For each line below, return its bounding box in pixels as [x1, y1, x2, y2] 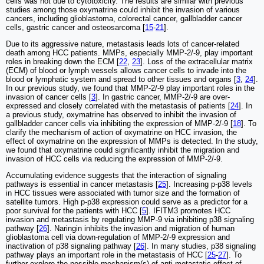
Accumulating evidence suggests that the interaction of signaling [6, 171, 226, 180]
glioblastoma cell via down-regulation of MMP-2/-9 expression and [6, 233, 230, 242]
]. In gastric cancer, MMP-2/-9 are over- [95, 93, 230, 102]
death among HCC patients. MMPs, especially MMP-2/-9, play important [6, 48, 253, 58]
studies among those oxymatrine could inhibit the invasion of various [6, 5, 240, 15]
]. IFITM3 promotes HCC [146, 206, 230, 216]
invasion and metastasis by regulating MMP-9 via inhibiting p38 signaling [6, 215, 254, 225]
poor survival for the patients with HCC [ [6, 206, 142, 216]
